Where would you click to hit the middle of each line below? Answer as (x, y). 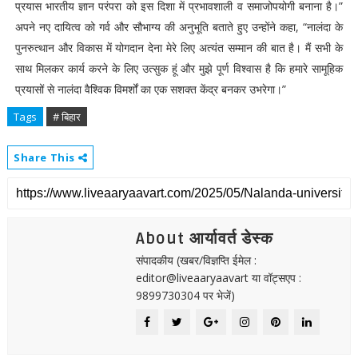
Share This (46, 157)
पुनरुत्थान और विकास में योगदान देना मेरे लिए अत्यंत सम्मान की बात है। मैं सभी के (179, 48)
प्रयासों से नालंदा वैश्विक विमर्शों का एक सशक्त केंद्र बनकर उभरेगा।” (150, 89)
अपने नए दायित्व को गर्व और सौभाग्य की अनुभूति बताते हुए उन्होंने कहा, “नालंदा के (179, 27)
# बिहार (66, 117)
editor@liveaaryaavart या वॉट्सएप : (218, 278)
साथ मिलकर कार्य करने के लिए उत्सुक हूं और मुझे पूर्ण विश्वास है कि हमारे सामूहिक (179, 68)
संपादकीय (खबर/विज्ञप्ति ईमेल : (196, 260)
